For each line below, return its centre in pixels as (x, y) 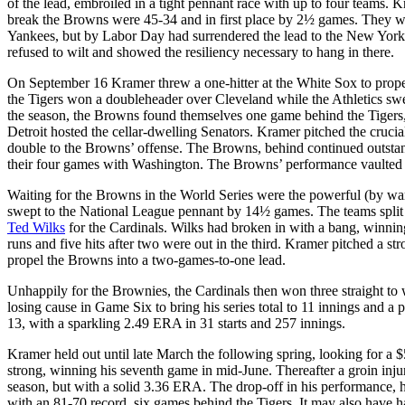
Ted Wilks (36, 227)
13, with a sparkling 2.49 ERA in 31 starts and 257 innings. (176, 323)
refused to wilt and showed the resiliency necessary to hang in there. (201, 52)
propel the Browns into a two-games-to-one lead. (146, 259)
